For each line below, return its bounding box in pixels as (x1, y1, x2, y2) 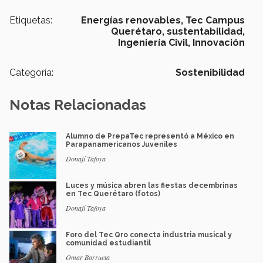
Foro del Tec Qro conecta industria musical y (66, 231, 232, 240)
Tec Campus (186, 15, 245, 26)
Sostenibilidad (176, 67, 245, 79)
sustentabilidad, (167, 26, 245, 38)
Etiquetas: (9, 15, 52, 26)
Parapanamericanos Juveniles (66, 140, 177, 149)
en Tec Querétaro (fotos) (66, 190, 160, 198)
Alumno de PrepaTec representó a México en (66, 132, 234, 141)
